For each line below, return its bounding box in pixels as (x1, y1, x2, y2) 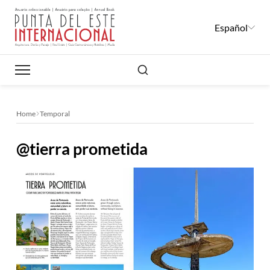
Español (215, 21, 248, 33)
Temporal (40, 109, 71, 118)
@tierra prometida (16, 139, 148, 159)
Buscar (130, 60, 159, 72)
